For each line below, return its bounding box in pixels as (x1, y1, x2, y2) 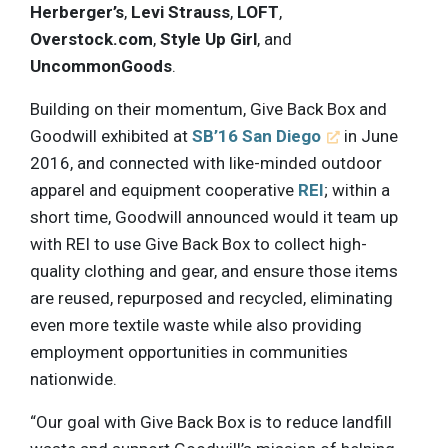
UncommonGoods (30, 55, 172, 76)
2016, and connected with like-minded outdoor (30, 152, 382, 173)
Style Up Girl (160, 28, 257, 49)
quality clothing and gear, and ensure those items (30, 260, 398, 281)
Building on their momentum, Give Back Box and (30, 98, 387, 119)
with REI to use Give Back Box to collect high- (30, 233, 367, 254)
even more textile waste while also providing (30, 314, 362, 335)
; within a (324, 179, 390, 200)
